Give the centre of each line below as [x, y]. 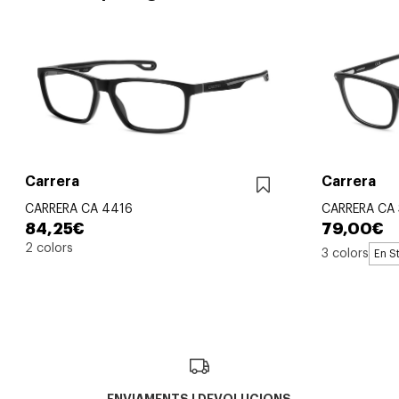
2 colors [49, 249]
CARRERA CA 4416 [79, 210]
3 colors [345, 253]
